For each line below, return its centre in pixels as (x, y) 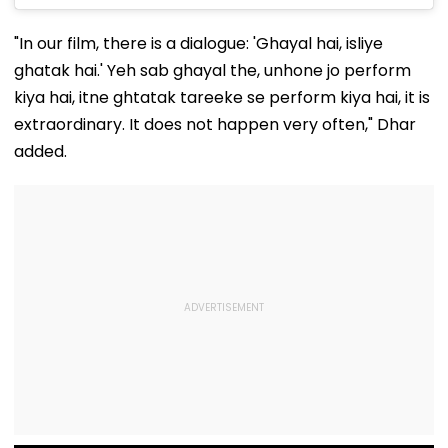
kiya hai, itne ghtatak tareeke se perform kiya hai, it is (222, 97)
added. (40, 151)
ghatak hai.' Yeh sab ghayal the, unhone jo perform (212, 70)
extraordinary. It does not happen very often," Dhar (215, 124)
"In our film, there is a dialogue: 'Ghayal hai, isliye (198, 43)
